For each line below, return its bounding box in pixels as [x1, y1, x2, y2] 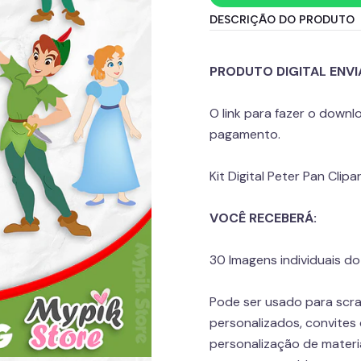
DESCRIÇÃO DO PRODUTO [210, 13, 355, 26]
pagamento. [210, 126, 280, 143]
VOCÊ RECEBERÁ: [210, 210, 317, 226]
